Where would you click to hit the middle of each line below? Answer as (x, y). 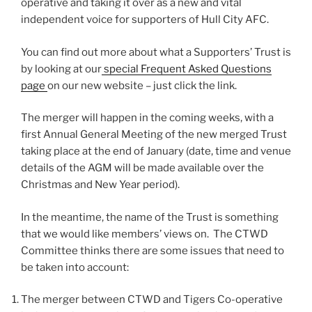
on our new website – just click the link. (142, 85)
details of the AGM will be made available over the (142, 168)
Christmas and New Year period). (100, 185)
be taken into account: (75, 267)
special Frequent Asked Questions (187, 69)
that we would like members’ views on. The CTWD (145, 234)
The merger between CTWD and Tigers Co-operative (152, 300)
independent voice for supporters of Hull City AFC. (145, 20)
